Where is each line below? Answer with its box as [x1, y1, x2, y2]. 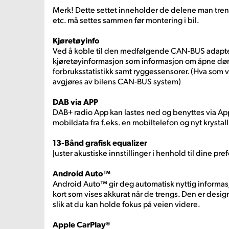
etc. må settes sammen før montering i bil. [53, 14, 199, 25]
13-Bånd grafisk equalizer [53, 137, 147, 148]
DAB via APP [53, 96, 98, 107]
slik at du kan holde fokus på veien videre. [53, 198, 200, 209]
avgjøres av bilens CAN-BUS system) [53, 76, 181, 86]
